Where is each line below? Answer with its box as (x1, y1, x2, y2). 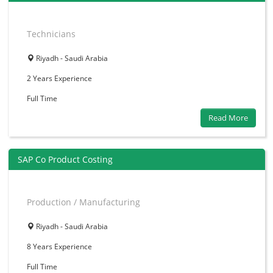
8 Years (27, 241, 53, 252)
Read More (208, 113, 248, 124)
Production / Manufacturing (27, 196, 141, 208)
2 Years (27, 73, 53, 84)
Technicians (27, 28, 76, 40)
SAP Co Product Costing (18, 154, 113, 166)
